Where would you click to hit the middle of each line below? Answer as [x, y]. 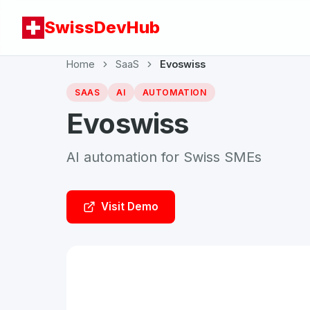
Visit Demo [130, 207]
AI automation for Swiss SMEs [164, 157]
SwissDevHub [102, 27]
